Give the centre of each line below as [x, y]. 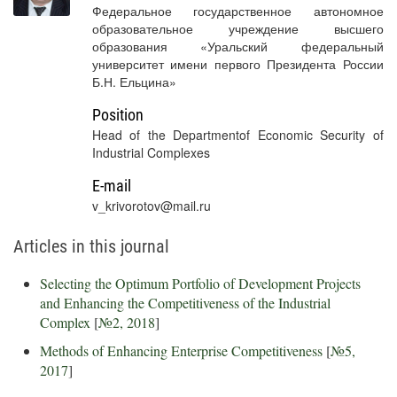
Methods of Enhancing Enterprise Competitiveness [181, 350]
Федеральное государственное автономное [237, 11]
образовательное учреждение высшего [237, 28]
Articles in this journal [91, 246]
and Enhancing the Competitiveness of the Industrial [185, 303]
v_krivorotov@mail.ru [151, 206]
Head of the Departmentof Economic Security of [237, 135]
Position [117, 115]
